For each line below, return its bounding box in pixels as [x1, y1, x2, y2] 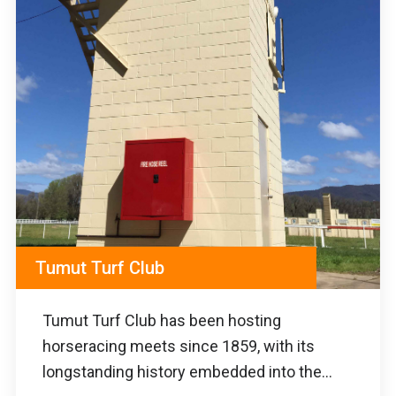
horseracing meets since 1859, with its [42, 336, 315, 355]
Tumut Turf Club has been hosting [42, 310, 281, 330]
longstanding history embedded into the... [42, 362, 332, 381]
